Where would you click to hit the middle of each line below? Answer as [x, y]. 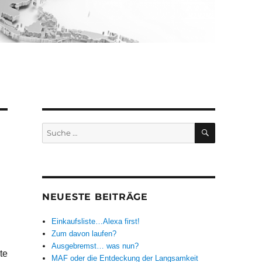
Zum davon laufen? [84, 234]
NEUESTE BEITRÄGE [95, 197]
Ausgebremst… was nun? [95, 246]
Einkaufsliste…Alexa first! [96, 222]
